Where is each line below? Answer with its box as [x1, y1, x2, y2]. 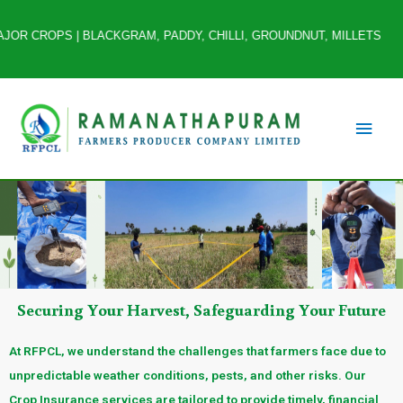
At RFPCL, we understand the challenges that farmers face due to [9, 343, 386, 358]
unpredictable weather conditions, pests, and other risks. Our [9, 367, 366, 382]
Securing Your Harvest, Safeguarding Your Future [17, 297, 386, 320]
